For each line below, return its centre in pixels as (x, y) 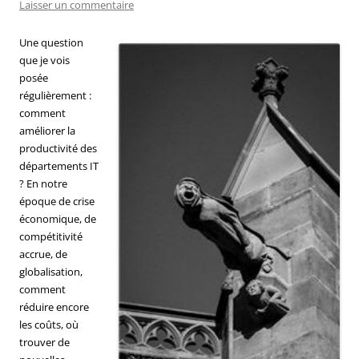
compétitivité (51, 236)
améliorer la (47, 130)
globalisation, (51, 271)
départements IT (59, 165)
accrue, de (43, 254)
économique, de (58, 218)
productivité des (58, 148)
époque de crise (57, 201)
